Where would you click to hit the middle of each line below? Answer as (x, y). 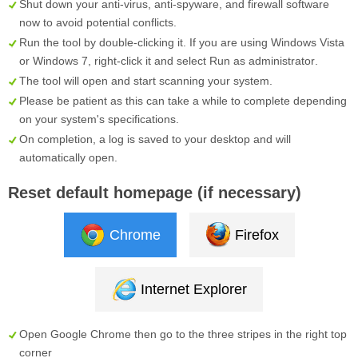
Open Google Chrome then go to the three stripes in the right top (183, 334)
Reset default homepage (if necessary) (155, 193)
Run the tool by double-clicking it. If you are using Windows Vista (182, 43)
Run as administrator (262, 61)
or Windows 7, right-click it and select (114, 61)
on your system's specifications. (99, 119)
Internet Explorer (194, 290)
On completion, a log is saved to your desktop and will (155, 139)
